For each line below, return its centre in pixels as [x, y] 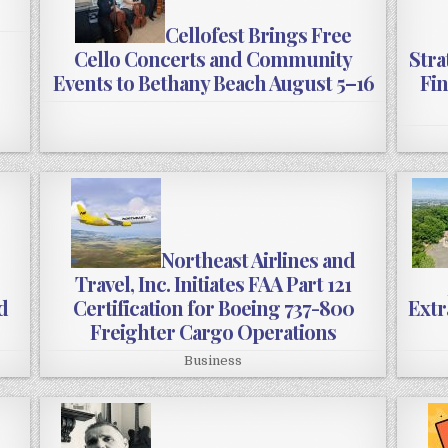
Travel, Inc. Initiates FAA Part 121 [213, 284]
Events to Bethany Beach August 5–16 [213, 83]
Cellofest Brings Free [258, 35]
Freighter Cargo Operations [213, 332]
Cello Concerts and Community [213, 59]
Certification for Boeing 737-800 [213, 308]
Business [213, 361]
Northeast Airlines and [258, 260]
